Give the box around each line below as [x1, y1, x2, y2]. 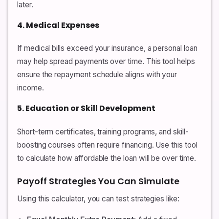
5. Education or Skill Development [17, 103, 155, 114]
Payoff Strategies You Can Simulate [17, 175, 179, 187]
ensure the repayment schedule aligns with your [17, 70, 177, 80]
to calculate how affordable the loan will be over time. [17, 153, 196, 163]
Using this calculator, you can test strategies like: [17, 194, 179, 203]
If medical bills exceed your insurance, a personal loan [17, 44, 197, 53]
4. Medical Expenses [17, 20, 99, 31]
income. [17, 83, 44, 93]
